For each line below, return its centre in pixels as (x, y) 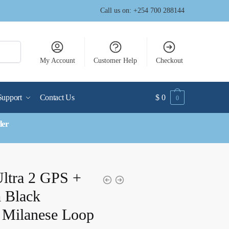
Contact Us (57, 97)
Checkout (169, 61)
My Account (57, 61)
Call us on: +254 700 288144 (142, 10)
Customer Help (116, 61)
